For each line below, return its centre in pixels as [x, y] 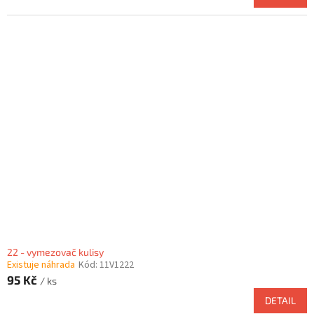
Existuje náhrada [41, 265]
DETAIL [280, 301]
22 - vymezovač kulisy [55, 252]
